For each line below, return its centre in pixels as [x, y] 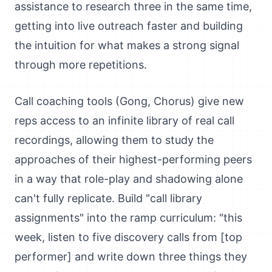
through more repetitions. [81, 65]
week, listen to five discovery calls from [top [128, 237]
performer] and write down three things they [131, 257]
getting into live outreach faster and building [129, 26]
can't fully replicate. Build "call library [108, 198]
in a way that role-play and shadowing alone [129, 179]
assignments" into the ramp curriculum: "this [128, 218]
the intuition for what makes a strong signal [127, 45]
